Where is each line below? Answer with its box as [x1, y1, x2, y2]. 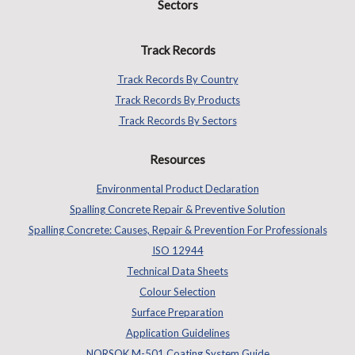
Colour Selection [139, 284, 216, 298]
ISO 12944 [151, 243, 204, 257]
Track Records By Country [116, 72, 239, 86]
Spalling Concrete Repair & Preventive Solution [70, 202, 285, 216]
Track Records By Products [115, 93, 240, 106]
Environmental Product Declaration [96, 181, 259, 195]
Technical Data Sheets [127, 264, 228, 277]
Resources [150, 151, 205, 166]
